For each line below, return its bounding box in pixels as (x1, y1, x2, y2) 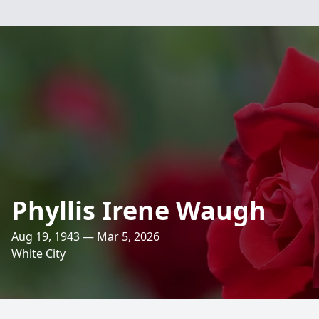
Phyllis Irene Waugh (11, 193, 266, 228)
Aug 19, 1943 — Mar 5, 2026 (11, 229, 159, 244)
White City (11, 246, 66, 261)
